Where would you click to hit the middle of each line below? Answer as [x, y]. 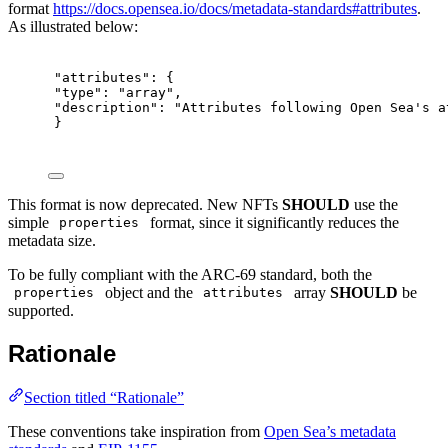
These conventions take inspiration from [136, 432]
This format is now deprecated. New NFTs [145, 204]
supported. [41, 310]
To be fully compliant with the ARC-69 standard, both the [190, 274]
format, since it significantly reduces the [272, 222]
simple [30, 222]
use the [374, 204]
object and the [148, 292]
